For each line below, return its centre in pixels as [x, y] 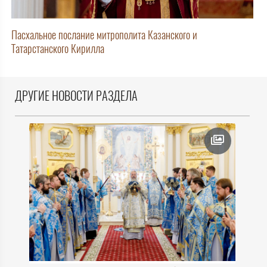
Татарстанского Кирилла [58, 49]
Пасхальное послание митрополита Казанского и [104, 35]
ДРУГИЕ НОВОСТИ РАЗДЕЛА [76, 96]
